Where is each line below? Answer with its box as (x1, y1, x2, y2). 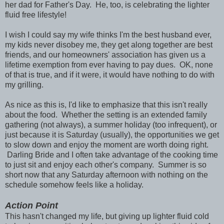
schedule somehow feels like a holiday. (5, 180, 143, 189)
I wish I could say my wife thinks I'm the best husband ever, (5, 30, 211, 39)
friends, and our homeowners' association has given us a (5, 50, 205, 59)
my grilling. (5, 80, 43, 89)
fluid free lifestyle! (5, 10, 66, 19)
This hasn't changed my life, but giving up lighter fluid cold (5, 211, 209, 220)
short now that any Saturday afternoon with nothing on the (5, 170, 208, 179)
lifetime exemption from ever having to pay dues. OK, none (5, 60, 213, 69)
